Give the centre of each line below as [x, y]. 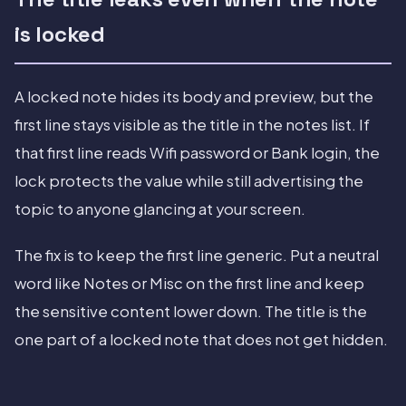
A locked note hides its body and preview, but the [194, 97]
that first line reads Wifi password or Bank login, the [197, 153]
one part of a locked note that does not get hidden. [201, 340]
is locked [60, 34]
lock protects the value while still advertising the [189, 181]
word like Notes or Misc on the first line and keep [189, 284]
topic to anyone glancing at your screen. [160, 209]
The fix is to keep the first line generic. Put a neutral [197, 256]
